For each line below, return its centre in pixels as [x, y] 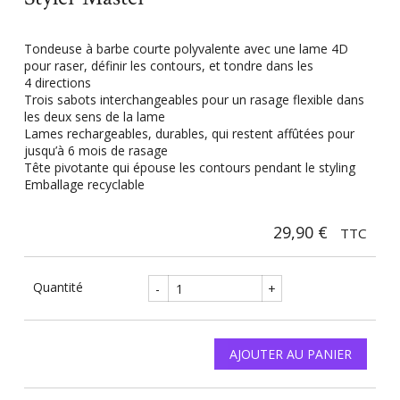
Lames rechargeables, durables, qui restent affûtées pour [189, 134]
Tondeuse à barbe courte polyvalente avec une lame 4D [186, 49]
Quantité [58, 287]
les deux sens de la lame [94, 117]
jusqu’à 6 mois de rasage [96, 151]
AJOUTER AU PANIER [291, 354]
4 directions [57, 83]
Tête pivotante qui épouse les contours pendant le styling [189, 168]
